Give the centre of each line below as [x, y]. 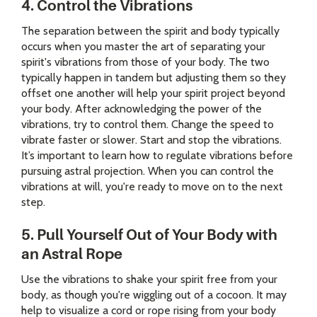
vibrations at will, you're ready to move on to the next [152, 187]
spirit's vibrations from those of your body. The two [145, 62]
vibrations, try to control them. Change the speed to [148, 125]
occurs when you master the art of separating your [143, 47]
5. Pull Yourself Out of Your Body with [149, 235]
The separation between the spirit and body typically [150, 31]
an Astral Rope [72, 254]
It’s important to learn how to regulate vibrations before [157, 156]
